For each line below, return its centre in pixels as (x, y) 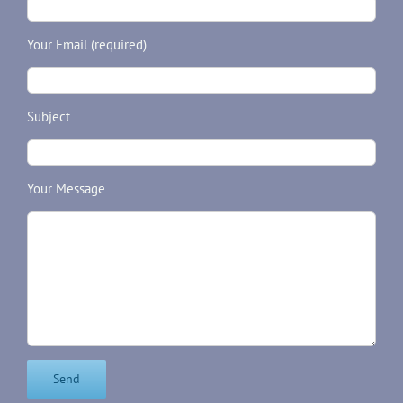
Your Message (66, 188)
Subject (49, 116)
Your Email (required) (87, 45)
